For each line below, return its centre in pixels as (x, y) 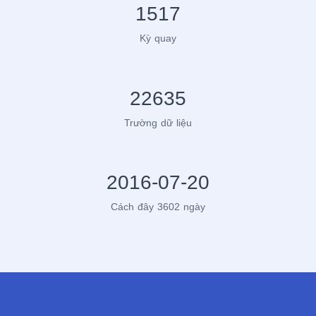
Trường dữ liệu (158, 122)
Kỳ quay (158, 38)
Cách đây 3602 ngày (158, 207)
